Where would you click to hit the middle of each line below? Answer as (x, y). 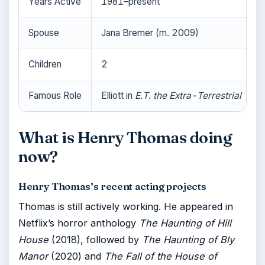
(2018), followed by (95, 240)
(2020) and (76, 256)
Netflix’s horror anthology (79, 223)
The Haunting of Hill (185, 223)
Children (45, 64)
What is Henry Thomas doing (125, 138)
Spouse (44, 33)
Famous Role (55, 96)
